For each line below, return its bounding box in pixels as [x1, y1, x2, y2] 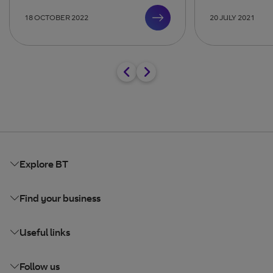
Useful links [19, 225, 70, 238]
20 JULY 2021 [210, 12, 255, 22]
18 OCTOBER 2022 [24, 12, 88, 22]
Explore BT [19, 157, 68, 170]
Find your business [19, 191, 101, 204]
